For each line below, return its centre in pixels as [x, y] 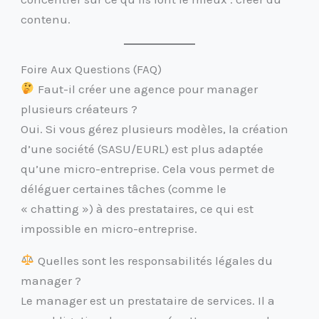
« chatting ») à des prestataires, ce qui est [137, 208]
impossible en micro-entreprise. [109, 228]
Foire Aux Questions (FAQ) [91, 69]
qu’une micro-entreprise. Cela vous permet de [148, 168]
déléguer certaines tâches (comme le [124, 188]
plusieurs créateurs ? [79, 109]
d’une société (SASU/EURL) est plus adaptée [142, 148]
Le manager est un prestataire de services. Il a [148, 300]
